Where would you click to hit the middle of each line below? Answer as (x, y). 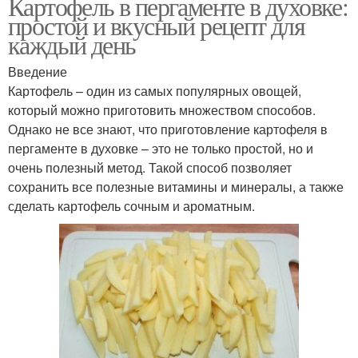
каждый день (72, 45)
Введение (38, 72)
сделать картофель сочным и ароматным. (131, 206)
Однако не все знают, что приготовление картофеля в (168, 129)
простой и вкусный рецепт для (157, 26)
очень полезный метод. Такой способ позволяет (150, 168)
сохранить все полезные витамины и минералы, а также (176, 187)
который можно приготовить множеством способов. (162, 110)
